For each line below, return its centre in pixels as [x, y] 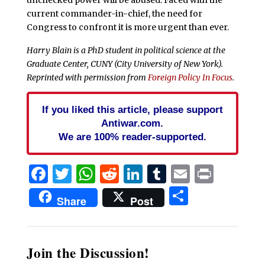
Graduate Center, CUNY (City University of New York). [125, 64]
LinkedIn [183, 174]
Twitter [106, 174]
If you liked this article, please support [132, 110]
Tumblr [201, 174]
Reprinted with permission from [87, 78]
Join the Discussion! [88, 253]
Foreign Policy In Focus [190, 78]
